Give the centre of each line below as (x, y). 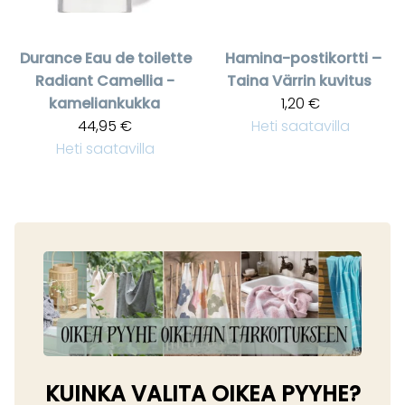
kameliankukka (104, 103)
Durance (51, 58)
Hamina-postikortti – (303, 58)
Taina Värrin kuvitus (299, 80)
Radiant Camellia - (105, 80)
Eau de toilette (138, 58)
